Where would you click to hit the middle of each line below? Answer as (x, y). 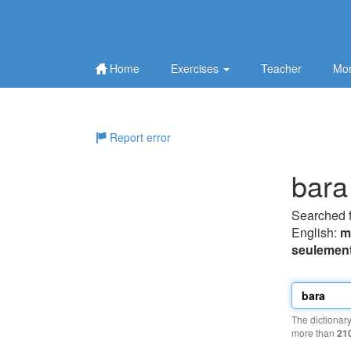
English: (316, 232)
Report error (139, 137)
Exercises (196, 68)
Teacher (281, 68)
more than (314, 333)
